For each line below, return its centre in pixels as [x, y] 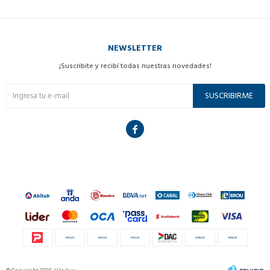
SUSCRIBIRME [229, 96]
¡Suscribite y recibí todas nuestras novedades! [135, 66]
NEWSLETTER [135, 48]
